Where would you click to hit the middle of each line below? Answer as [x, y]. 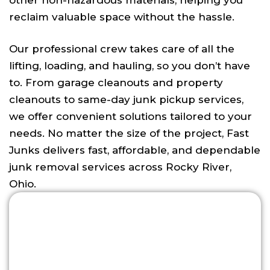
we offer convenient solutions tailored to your [130, 116]
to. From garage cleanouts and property [116, 83]
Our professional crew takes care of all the [122, 49]
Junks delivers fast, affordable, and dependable [135, 150]
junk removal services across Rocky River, [120, 167]
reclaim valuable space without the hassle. [122, 17]
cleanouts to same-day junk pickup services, [126, 99]
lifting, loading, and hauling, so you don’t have [130, 66]
